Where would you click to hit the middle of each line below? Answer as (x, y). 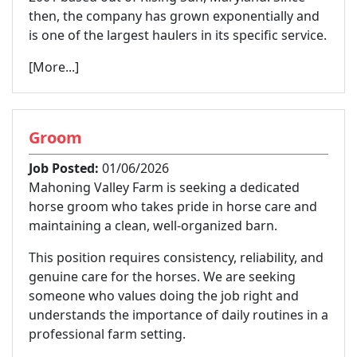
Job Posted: (64, 168)
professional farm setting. (107, 333)
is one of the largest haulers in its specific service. (178, 35)
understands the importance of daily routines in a (178, 314)
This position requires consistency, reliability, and (176, 257)
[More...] (54, 67)
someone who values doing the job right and (164, 295)
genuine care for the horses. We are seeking (162, 276)
